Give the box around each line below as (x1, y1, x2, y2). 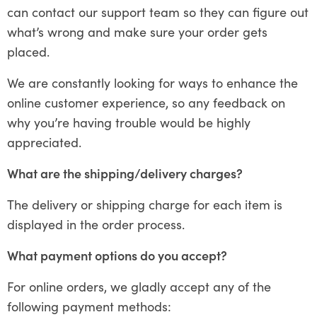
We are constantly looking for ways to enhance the (7, 73, 298, 91)
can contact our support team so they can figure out (7, 2, 309, 21)
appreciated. (7, 132, 81, 151)
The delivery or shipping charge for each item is (7, 195, 282, 213)
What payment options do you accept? (7, 246, 227, 264)
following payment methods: (7, 296, 171, 315)
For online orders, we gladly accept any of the (7, 277, 271, 295)
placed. (7, 42, 50, 60)
